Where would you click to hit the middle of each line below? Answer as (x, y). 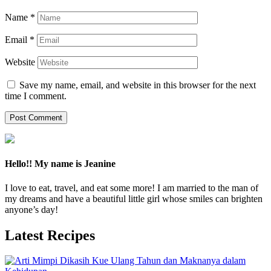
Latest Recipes (50, 235)
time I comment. (36, 96)
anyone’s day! (31, 209)
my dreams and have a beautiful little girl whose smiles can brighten (134, 198)
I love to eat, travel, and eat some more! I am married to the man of (132, 188)
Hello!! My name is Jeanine (60, 164)
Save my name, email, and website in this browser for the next (138, 85)
